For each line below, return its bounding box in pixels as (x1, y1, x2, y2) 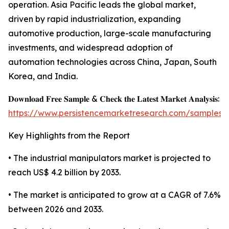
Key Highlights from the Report (8, 130, 130, 141)
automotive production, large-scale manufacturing (8, 28, 211, 39)
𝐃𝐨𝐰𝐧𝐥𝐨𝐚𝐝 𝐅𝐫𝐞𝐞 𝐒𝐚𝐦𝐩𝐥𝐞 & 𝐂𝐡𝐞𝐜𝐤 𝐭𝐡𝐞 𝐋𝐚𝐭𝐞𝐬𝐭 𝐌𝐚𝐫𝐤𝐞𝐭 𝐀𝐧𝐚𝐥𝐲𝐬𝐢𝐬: (8, 94, 219, 104)
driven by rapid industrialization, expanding (8, 14, 181, 25)
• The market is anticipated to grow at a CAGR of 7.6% (8, 190, 221, 200)
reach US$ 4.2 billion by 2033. (8, 167, 121, 178)
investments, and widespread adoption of (8, 42, 173, 53)
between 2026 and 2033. (8, 204, 103, 215)
